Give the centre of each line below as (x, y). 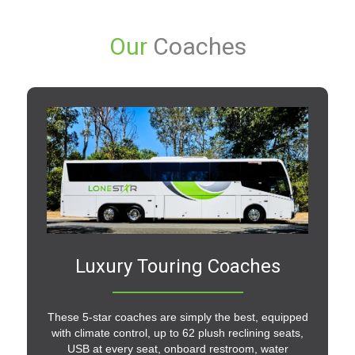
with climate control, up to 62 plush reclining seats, (177, 333)
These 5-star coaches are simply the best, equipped (177, 317)
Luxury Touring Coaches (177, 267)
